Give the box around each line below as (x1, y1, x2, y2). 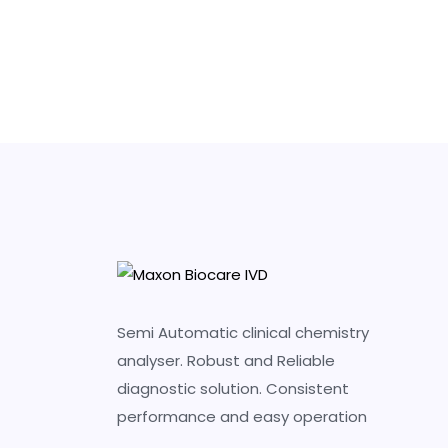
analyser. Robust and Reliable (117, 350, 335, 372)
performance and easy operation (117, 406, 367, 428)
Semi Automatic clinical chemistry (117, 322, 369, 344)
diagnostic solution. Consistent (117, 378, 349, 400)
